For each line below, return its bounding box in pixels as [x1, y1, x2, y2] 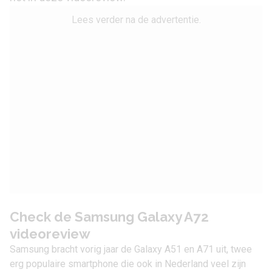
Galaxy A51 [134, 243, 182, 255]
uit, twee [214, 243, 252, 255]
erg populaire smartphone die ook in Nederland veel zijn [10, 258, 246, 270]
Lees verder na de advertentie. [71, 14, 201, 25]
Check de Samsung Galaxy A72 [10, 209, 209, 225]
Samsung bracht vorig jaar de [10, 243, 134, 255]
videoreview [10, 226, 90, 242]
